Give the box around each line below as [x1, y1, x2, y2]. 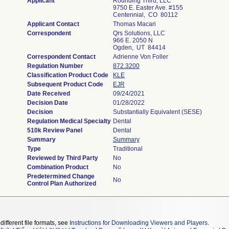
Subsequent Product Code [27, 81, 103, 88]
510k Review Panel [27, 127, 82, 134]
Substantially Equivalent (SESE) [113, 108, 202, 116]
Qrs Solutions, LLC [113, 30, 165, 37]
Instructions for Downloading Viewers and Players [70, 219, 208, 226]
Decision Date [27, 99, 68, 106]
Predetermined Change [27, 173, 95, 180]
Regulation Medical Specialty [27, 118, 111, 125]
